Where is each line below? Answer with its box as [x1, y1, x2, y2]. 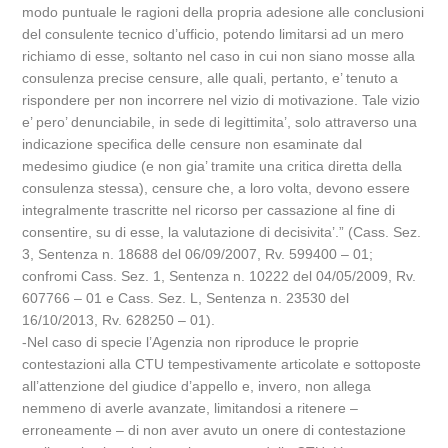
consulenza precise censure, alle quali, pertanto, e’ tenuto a [22, 70, 399, 86]
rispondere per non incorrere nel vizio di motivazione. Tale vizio [22, 92, 421, 108]
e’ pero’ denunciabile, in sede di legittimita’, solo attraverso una [22, 114, 418, 130]
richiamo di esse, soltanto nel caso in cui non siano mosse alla [22, 48, 416, 64]
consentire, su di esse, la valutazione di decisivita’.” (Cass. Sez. [22, 224, 422, 240]
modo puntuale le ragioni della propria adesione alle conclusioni [22, 4, 425, 20]
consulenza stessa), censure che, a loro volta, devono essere [22, 180, 411, 196]
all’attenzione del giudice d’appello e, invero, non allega [22, 378, 372, 394]
